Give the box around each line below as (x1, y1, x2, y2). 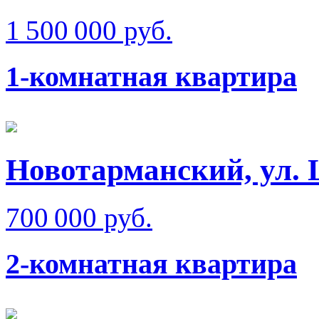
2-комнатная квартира (6, 248, 297, 281)
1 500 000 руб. (6, 15, 172, 46)
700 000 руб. (6, 202, 152, 234)
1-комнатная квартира (6, 60, 297, 93)
